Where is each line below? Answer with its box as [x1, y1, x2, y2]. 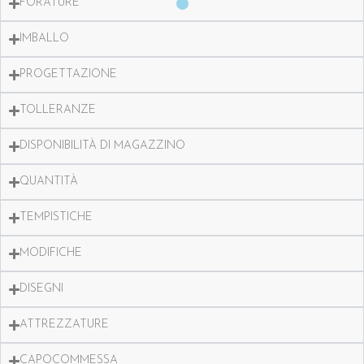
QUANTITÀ [19, 175, 79, 188]
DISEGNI [19, 283, 64, 295]
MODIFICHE [19, 247, 83, 259]
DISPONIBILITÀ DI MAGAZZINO [19, 140, 186, 152]
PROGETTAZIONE [19, 68, 118, 80]
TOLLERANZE [19, 104, 97, 116]
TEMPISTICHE [19, 211, 93, 223]
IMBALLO [19, 32, 70, 45]
